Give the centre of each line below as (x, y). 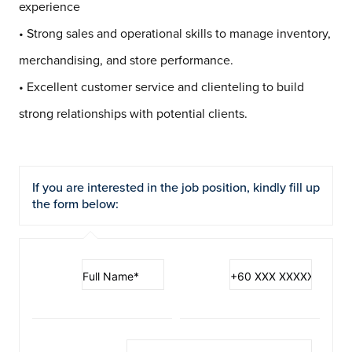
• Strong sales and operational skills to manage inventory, (175, 33)
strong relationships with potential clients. (133, 113)
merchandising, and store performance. (126, 59)
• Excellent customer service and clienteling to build (161, 86)
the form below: (75, 203)
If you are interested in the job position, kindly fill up (176, 187)
